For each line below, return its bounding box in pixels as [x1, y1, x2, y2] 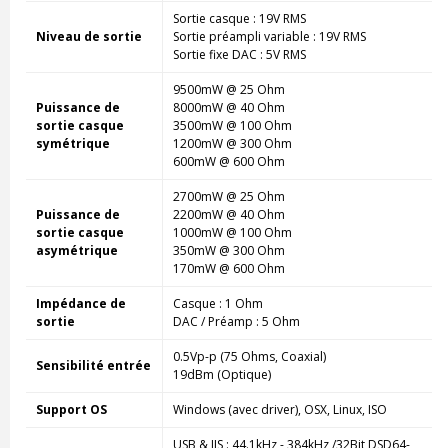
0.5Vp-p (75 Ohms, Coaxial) [172, 347, 326, 365]
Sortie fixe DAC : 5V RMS [172, 45, 306, 63]
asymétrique [35, 241, 118, 259]
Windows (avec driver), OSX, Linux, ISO [172, 400, 387, 418]
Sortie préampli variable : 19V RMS [172, 27, 366, 45]
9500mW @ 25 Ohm [172, 80, 285, 98]
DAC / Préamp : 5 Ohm [172, 312, 300, 330]
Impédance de [35, 294, 126, 312]
